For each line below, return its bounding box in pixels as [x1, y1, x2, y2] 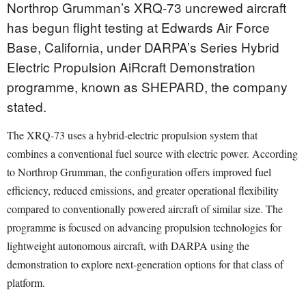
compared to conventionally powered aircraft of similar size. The [7, 201, 283, 217]
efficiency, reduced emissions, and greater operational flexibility [7, 183, 279, 198]
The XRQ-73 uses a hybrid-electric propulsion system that [7, 128, 258, 143]
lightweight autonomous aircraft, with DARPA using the [7, 238, 249, 253]
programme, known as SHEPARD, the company [7, 77, 288, 96]
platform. [7, 275, 45, 290]
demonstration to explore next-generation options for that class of [7, 257, 283, 272]
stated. [7, 97, 46, 116]
